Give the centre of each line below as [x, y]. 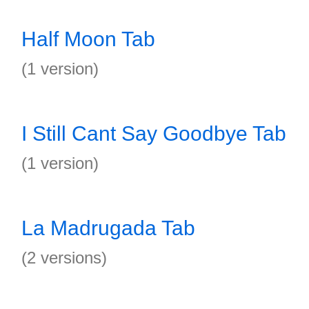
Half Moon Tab [88, 39]
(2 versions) [64, 258]
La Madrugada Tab [108, 228]
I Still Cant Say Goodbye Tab [154, 133]
